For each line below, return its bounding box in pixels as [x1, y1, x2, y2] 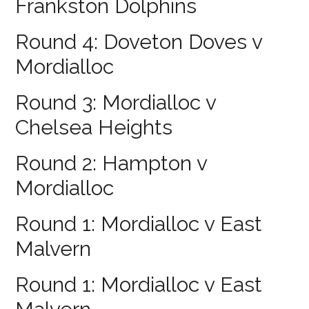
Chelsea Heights [15, 114, 173, 139]
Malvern [15, 236, 92, 261]
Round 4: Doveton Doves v [15, 29, 263, 54]
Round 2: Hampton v [15, 150, 208, 175]
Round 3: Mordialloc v [15, 90, 217, 114]
